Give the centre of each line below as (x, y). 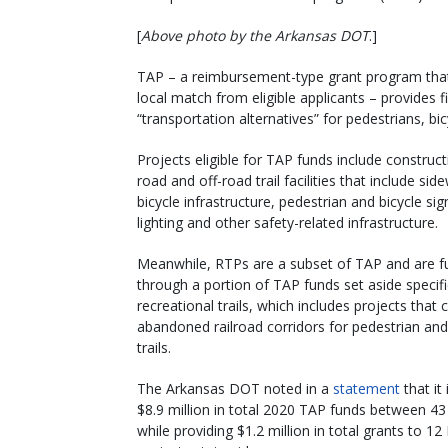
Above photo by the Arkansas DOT (255, 36)
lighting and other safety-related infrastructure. (287, 223)
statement (366, 389)
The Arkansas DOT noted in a (235, 389)
